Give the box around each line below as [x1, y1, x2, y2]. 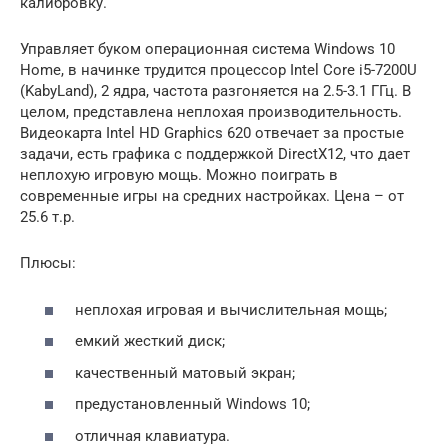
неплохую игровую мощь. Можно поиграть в [20, 166, 338, 184]
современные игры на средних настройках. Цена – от [20, 187, 404, 205]
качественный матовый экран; [75, 363, 295, 382]
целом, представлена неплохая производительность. [20, 103, 402, 121]
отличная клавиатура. [75, 426, 230, 445]
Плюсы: [20, 254, 76, 272]
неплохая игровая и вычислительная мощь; [75, 300, 387, 319]
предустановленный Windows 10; [75, 395, 310, 413]
